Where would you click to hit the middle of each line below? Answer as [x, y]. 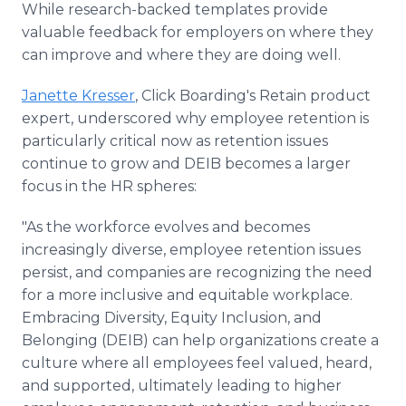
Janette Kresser [78, 96]
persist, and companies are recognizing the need [197, 272]
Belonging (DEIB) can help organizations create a [200, 340]
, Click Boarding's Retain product [253, 96]
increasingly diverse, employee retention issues [191, 250]
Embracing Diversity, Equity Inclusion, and [172, 318]
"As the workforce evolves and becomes [166, 227]
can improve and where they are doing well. [185, 55]
